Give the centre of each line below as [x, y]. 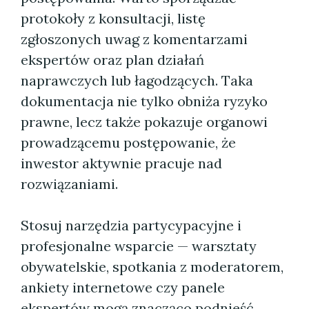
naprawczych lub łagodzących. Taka [137, 80]
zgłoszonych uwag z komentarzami [134, 39]
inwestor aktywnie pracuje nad [121, 163]
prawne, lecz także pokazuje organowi [144, 122]
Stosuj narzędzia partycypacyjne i [131, 225]
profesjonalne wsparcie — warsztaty [139, 246]
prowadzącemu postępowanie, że [128, 142]
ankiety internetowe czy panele [123, 287]
